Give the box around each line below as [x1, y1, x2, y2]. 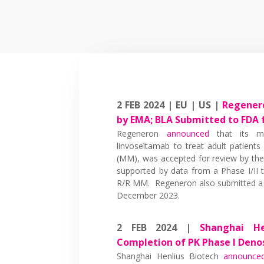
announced [166, 127, 209, 139]
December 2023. [117, 189, 180, 201]
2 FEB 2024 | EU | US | [117, 98, 222, 111]
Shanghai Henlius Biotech [117, 250, 224, 262]
